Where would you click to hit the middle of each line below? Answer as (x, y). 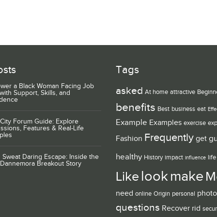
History (153, 157)
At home (156, 92)
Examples (165, 123)
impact (174, 157)
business (183, 109)
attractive (183, 92)
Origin (162, 194)
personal (184, 194)
